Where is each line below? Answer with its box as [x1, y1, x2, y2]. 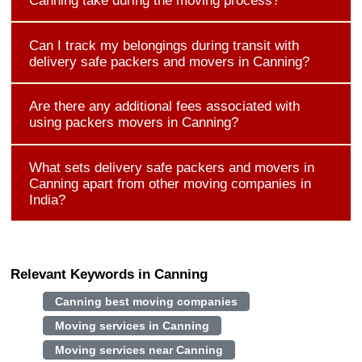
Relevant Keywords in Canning [10, 266, 208, 283]
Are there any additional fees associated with [28, 98, 300, 115]
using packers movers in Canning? [28, 114, 238, 131]
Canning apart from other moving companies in [28, 175, 311, 192]
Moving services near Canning [54, 343, 223, 356]
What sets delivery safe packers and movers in [28, 158, 314, 175]
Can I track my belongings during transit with [28, 36, 299, 53]
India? [28, 191, 65, 208]
